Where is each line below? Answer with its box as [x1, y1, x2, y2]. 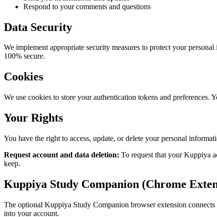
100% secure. [4, 52, 45, 61]
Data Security [4, 20, 72, 33]
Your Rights [4, 111, 63, 124]
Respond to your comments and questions [23, 2, 151, 11]
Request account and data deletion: [4, 151, 119, 159]
